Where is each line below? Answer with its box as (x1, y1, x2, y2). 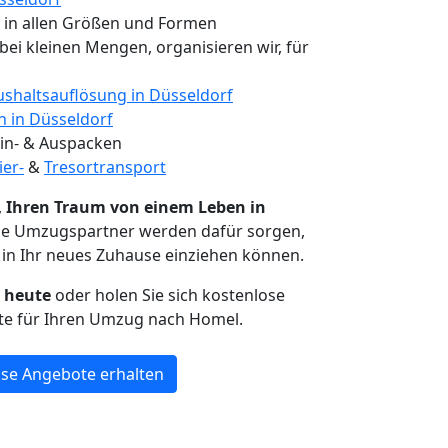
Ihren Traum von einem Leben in (6, 196, 266, 218)
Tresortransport (44, 156, 166, 178)
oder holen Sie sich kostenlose (51, 284, 285, 306)
